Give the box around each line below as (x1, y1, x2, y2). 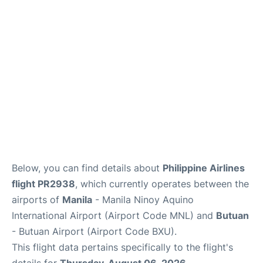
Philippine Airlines (163, 162, 245, 174)
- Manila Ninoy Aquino (92, 194, 194, 206)
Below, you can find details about (12, 162, 163, 174)
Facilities (9, 4, 42, 15)
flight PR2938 (12, 178, 75, 190)
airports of (12, 194, 62, 206)
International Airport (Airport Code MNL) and (12, 210, 216, 222)
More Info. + (9, 34, 56, 45)
